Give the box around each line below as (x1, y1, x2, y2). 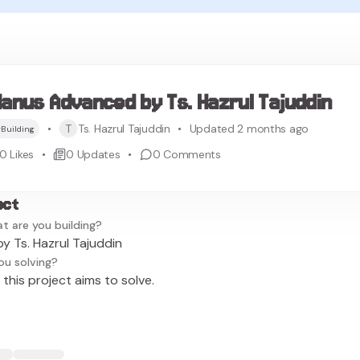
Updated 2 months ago (189, 121, 309, 136)
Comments (163, 147, 221, 162)
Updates (76, 147, 121, 162)
